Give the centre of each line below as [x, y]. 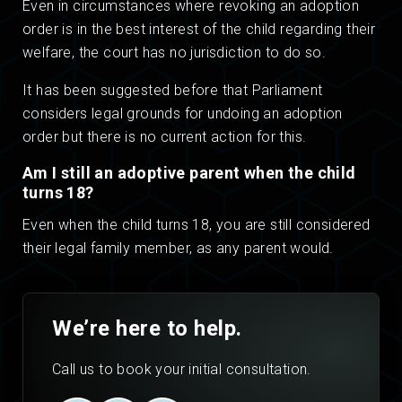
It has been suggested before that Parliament [173, 91]
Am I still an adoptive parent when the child [189, 173]
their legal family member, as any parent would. [178, 249]
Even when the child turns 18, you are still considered [197, 225]
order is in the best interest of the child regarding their [199, 30]
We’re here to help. [147, 329]
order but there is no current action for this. [165, 137]
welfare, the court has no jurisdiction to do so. [175, 53]
